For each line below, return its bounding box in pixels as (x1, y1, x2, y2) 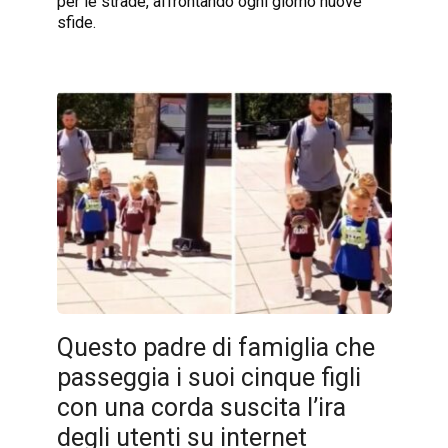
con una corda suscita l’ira (56, 392, 346, 422)
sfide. (56, 12, 96, 32)
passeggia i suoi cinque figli (56, 362, 361, 392)
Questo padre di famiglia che (56, 332, 375, 362)
